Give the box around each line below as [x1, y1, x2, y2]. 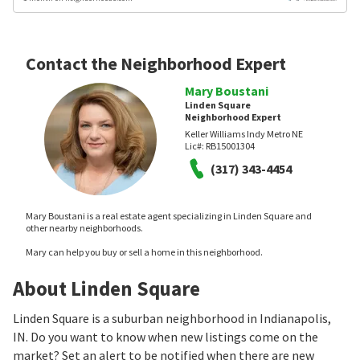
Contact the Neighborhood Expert [26, 52, 286, 76]
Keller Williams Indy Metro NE [185, 128, 303, 141]
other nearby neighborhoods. [26, 222, 143, 235]
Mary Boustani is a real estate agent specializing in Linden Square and [26, 210, 312, 223]
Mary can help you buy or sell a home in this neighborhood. [26, 246, 263, 259]
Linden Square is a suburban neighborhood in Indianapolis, [13, 310, 331, 327]
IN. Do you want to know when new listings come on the [13, 329, 318, 346]
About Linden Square [13, 276, 200, 302]
